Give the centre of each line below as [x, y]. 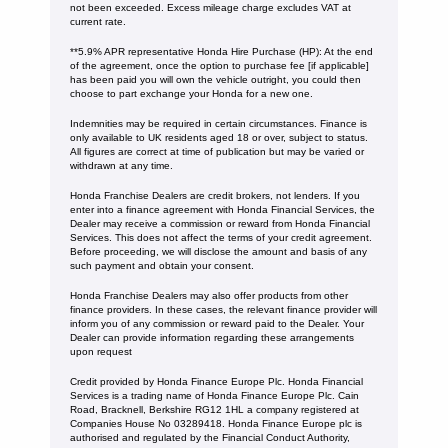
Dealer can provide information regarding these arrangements [212, 337]
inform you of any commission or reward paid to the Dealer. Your [217, 323]
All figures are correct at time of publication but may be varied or [217, 151]
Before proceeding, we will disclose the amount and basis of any [218, 251]
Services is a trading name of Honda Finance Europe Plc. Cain [214, 395]
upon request [101, 351]
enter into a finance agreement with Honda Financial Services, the [222, 209]
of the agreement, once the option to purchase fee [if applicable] [219, 65]
